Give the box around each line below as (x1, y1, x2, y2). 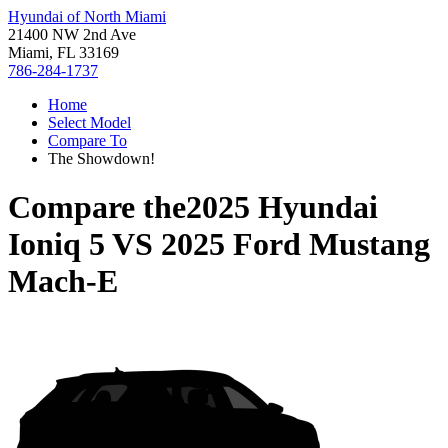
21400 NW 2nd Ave (8, 26, 136, 43)
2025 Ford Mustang (161, 226, 430, 263)
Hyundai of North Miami (8, 8, 166, 25)
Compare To (48, 132, 127, 149)
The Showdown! (48, 150, 155, 167)
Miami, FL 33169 (8, 44, 119, 61)
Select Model (48, 114, 131, 131)
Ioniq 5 (8, 226, 105, 263)
